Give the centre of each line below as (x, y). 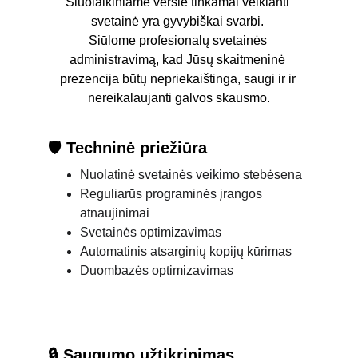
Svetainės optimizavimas (151, 232)
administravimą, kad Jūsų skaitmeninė (179, 60)
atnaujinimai (115, 213)
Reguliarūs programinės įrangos (173, 194)
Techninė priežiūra (137, 148)
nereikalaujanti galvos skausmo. (179, 98)
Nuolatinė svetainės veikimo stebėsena (191, 175)
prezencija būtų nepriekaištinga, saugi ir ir (179, 79)
